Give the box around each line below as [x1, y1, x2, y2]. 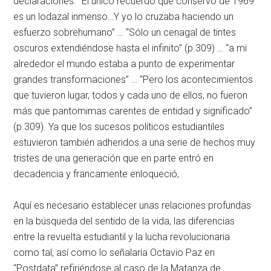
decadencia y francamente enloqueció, [13, 168, 180, 180]
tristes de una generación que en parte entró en [13, 152, 214, 164]
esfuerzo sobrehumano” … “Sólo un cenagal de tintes [13, 27, 237, 38]
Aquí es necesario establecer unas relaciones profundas [13, 200, 252, 211]
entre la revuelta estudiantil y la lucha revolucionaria [13, 231, 230, 243]
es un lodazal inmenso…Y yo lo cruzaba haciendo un [13, 11, 234, 22]
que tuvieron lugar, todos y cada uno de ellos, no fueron [13, 90, 248, 101]
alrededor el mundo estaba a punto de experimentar [13, 58, 235, 70]
